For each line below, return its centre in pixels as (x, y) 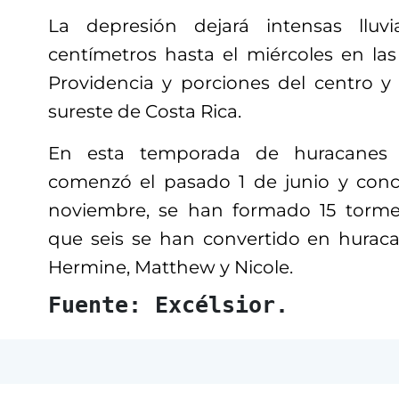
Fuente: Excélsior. (168, 305)
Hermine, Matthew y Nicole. (171, 267)
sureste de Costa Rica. (145, 111)
